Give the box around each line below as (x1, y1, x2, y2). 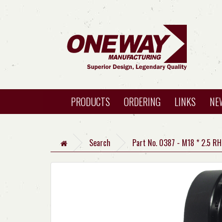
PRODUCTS (71, 94, 110, 109)
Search (89, 137, 111, 149)
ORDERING (124, 94, 161, 109)
